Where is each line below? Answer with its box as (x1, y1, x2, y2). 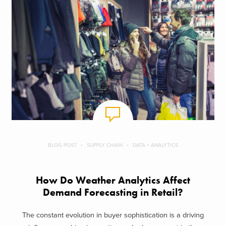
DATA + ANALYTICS (133, 142, 178, 149)
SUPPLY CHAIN (87, 142, 123, 149)
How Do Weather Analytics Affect (36, 174, 190, 187)
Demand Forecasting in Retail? (43, 186, 183, 199)
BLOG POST (48, 142, 77, 149)
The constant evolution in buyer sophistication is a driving (22, 210, 204, 219)
